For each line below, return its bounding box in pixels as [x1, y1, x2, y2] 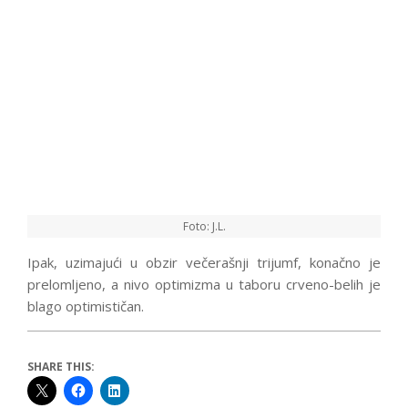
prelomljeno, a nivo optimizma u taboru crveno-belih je [27, 274, 381, 293]
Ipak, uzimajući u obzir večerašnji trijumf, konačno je [27, 252, 381, 271]
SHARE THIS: [27, 358, 95, 374]
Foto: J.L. [182, 218, 226, 234]
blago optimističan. [27, 296, 144, 315]
